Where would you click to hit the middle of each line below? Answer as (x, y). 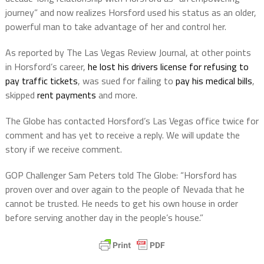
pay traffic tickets (41, 81)
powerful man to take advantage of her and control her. (115, 27)
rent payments (66, 95)
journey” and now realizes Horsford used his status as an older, (131, 13)
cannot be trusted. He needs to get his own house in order (121, 204)
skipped (21, 95)
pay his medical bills (214, 81)
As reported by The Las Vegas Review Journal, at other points (128, 53)
